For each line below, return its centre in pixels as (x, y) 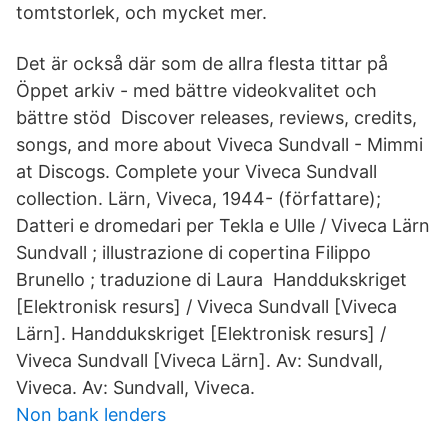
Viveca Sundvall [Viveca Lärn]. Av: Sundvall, (199, 360)
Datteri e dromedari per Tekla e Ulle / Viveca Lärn (223, 225)
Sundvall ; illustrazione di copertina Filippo (193, 252)
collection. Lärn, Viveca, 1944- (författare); (198, 198)
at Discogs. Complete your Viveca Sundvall (196, 171)
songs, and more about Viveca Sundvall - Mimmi (219, 144)
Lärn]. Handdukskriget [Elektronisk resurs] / (201, 333)
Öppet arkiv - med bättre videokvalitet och (196, 90)
